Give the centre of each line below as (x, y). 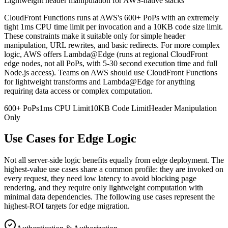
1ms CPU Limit (65, 108)
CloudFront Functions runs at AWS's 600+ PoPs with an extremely (111, 17)
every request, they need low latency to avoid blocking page (100, 179)
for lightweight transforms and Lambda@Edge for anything (99, 81)
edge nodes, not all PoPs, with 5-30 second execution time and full (111, 63)
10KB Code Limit (119, 108)
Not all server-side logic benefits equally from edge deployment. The (114, 160)
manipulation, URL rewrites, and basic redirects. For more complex (112, 45)
